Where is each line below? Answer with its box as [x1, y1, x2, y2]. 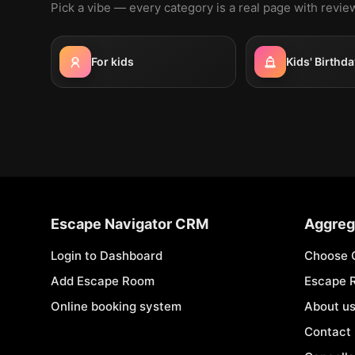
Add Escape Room [51, 273, 155, 288]
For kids [91, 55, 134, 68]
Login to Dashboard [51, 248, 162, 263]
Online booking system [51, 299, 181, 314]
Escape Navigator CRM [51, 216, 208, 232]
